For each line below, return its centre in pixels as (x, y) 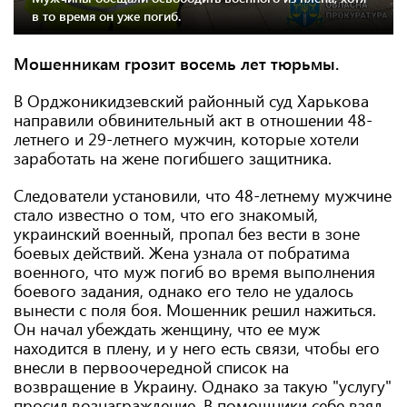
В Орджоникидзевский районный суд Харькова (191, 101)
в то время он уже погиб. (106, 16)
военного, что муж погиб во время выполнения (194, 272)
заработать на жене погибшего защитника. (173, 158)
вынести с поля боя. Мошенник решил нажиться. (195, 310)
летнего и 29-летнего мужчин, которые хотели (186, 139)
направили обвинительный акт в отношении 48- (193, 120)
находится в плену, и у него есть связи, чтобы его (197, 348)
